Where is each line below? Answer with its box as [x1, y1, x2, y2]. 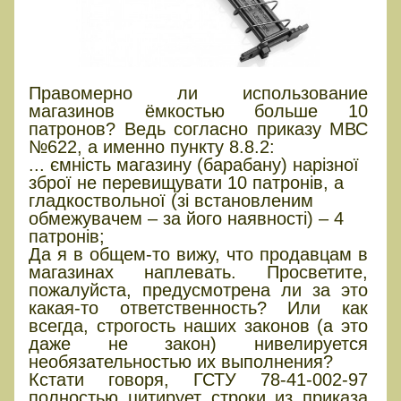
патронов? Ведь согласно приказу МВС [29, 119, 369, 140]
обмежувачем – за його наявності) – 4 [29, 209, 344, 229]
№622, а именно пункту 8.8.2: [29, 137, 275, 158]
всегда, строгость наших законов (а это [29, 316, 369, 337]
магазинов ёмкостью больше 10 [29, 101, 369, 122]
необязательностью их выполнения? [29, 352, 333, 372]
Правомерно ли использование [29, 83, 369, 104]
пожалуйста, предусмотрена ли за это [29, 280, 369, 301]
